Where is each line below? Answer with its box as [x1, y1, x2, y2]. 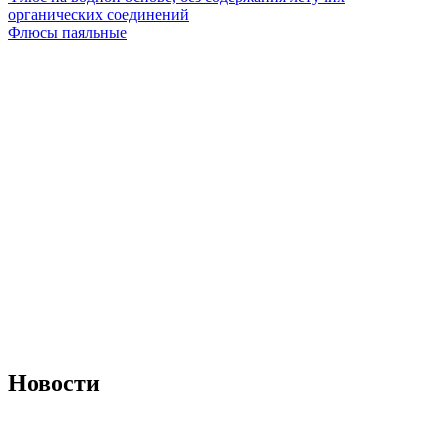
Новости [8, 369, 100, 396]
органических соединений [8, 5, 189, 23]
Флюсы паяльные [8, 23, 127, 41]
